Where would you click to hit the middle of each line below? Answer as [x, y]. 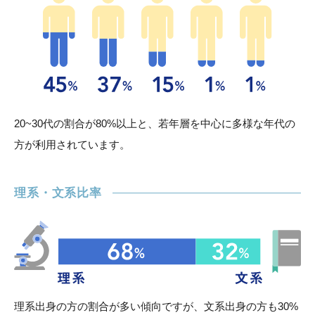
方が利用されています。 [72, 144]
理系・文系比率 [58, 193]
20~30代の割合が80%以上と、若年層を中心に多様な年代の [155, 123]
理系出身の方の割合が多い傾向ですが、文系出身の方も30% [156, 306]
